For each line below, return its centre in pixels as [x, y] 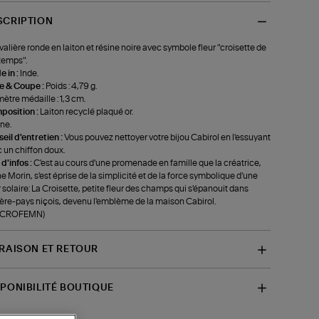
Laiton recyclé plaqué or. [86, 111]
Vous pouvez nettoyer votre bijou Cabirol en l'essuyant [167, 137]
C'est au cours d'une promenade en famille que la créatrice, [147, 163]
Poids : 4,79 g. [71, 86]
